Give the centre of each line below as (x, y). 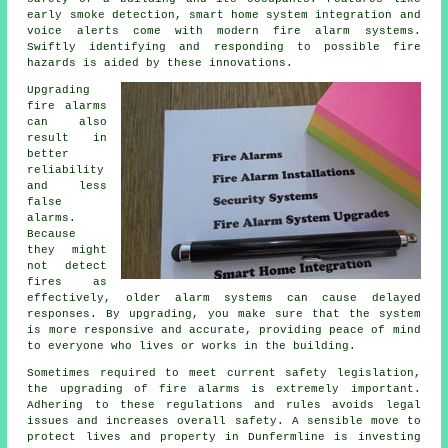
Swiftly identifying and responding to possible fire (224, 46)
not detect (67, 265)
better (48, 153)
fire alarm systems (343, 30)
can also (67, 121)
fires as (67, 281)
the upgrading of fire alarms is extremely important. (224, 388)
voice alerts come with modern (150, 30)
